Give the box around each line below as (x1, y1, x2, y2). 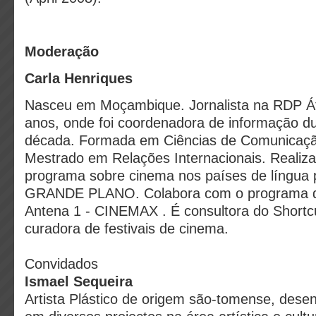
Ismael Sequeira (25, 274, 133, 289)
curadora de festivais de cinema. (25, 221, 229, 236)
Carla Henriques (25, 71, 133, 86)
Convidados (25, 256, 98, 272)
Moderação (25, 44, 99, 59)
